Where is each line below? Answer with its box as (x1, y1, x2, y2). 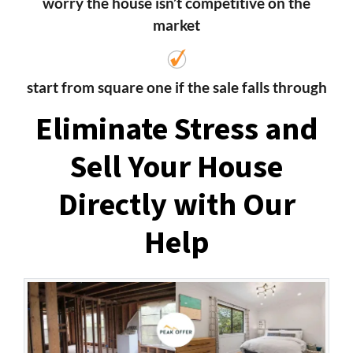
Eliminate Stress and (35, 106, 318, 152)
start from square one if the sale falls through (26, 77, 327, 96)
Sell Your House (70, 144, 283, 190)
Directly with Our (58, 182, 295, 228)
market (153, 15, 200, 34)
